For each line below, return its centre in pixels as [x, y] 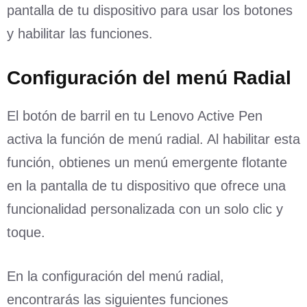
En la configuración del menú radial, [115, 276]
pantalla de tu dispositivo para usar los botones [150, 10]
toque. [26, 232]
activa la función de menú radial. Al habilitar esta [153, 139]
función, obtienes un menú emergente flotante [147, 162]
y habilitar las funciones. [80, 33]
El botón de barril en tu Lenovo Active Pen [135, 115]
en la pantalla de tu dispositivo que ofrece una [146, 185]
